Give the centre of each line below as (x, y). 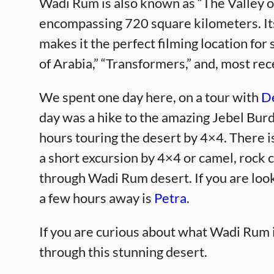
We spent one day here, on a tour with (150, 97)
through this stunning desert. (123, 252)
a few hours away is (97, 198)
